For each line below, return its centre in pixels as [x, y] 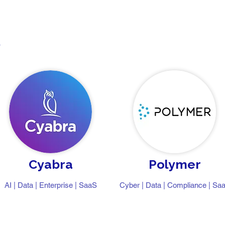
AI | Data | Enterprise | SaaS [51, 185]
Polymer [175, 164]
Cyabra [51, 164]
